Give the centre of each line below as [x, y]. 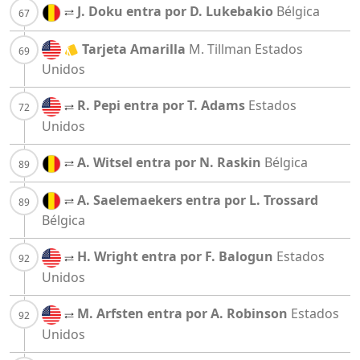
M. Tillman [220, 49]
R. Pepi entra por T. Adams [161, 106]
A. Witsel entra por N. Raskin [169, 163]
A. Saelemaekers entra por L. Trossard [198, 200]
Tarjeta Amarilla [134, 49]
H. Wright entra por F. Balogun [175, 257]
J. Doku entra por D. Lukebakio [175, 11]
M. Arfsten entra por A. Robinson [182, 314]
